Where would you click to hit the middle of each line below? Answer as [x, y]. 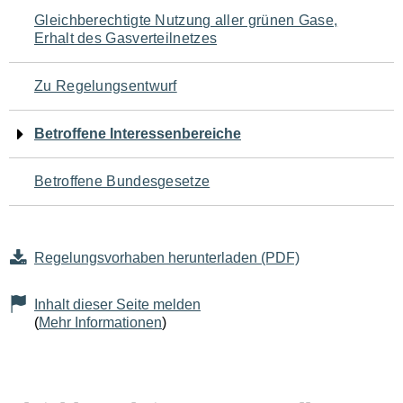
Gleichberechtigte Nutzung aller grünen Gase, [186, 20]
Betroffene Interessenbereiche [138, 134]
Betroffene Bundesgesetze [122, 181]
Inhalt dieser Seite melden [117, 304]
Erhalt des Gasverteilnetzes [126, 38]
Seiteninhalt [81, 128]
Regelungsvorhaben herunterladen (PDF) [167, 258]
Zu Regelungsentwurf [106, 86]
